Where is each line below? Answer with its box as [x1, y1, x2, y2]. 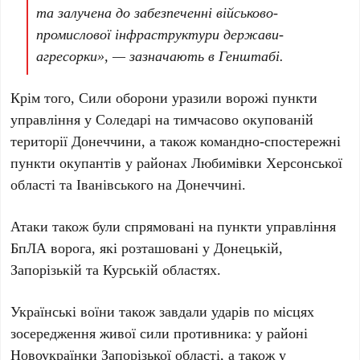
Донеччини [72, 131, 142, 151]
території [10, 131, 72, 151]
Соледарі [96, 109, 152, 129]
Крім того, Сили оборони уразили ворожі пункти [10, 88, 318, 108]
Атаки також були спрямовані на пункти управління [10, 216, 337, 236]
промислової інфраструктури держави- [36, 24, 284, 44]
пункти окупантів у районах [10, 153, 192, 173]
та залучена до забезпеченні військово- [36, 2, 279, 22]
